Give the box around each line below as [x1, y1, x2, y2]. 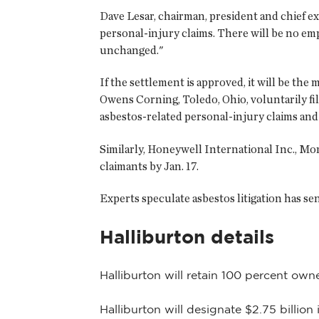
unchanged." [100, 43, 163, 57]
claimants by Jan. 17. [100, 159, 199, 173]
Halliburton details [100, 225, 274, 247]
